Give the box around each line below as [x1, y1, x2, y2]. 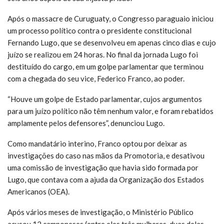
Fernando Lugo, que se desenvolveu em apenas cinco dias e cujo [7, 37, 216, 47]
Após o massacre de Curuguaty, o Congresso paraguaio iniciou [7, 13, 213, 23]
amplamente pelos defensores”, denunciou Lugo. [7, 118, 164, 127]
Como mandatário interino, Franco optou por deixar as [7, 138, 187, 148]
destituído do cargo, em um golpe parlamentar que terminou [7, 61, 203, 71]
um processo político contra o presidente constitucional [7, 25, 191, 35]
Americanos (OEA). [7, 186, 69, 196]
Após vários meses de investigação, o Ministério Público [7, 207, 193, 216]
